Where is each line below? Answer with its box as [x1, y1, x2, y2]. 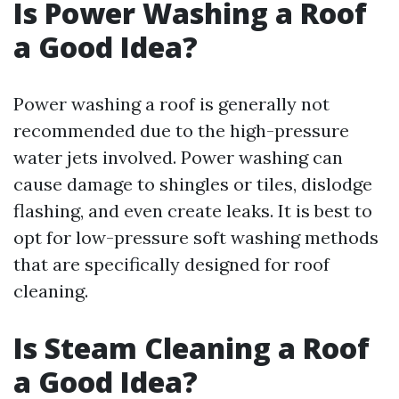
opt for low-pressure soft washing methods [13, 226, 379, 248]
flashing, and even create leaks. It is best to [13, 199, 372, 222]
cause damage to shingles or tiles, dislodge [13, 173, 372, 195]
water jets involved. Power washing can [13, 146, 343, 168]
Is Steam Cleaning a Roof [13, 329, 370, 367]
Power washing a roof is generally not [13, 93, 330, 115]
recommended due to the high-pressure [13, 119, 349, 142]
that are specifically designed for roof [13, 253, 330, 275]
